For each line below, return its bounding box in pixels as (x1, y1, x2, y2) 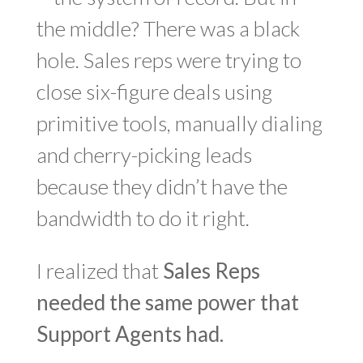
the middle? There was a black (36, 15, 300, 41)
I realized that (36, 258, 163, 284)
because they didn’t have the (36, 173, 288, 199)
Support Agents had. (36, 321, 224, 347)
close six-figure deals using (36, 79, 272, 105)
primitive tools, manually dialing (36, 110, 322, 136)
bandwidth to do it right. (36, 205, 250, 231)
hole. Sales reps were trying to (36, 47, 301, 73)
